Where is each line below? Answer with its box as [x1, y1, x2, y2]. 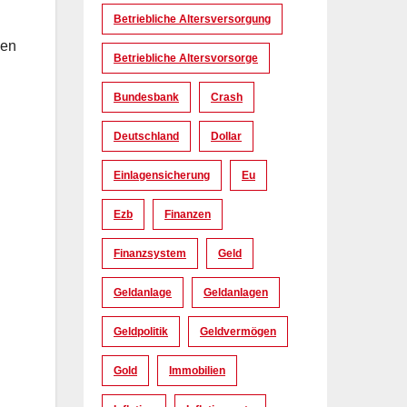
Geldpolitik [114, 324, 168, 338]
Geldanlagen [203, 285, 268, 299]
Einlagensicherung [114, 168, 210, 182]
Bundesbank [114, 90, 179, 104]
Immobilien [169, 363, 225, 377]
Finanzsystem [114, 246, 186, 260]
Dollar [211, 129, 242, 143]
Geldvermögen [200, 324, 276, 338]
